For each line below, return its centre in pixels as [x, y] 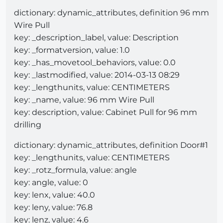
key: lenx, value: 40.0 [55, 195]
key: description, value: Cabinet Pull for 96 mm [106, 112]
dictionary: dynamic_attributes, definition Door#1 [111, 145]
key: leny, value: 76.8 [53, 207]
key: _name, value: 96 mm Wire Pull [84, 100]
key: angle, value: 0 [51, 182]
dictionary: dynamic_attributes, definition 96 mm [111, 12]
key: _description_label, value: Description [96, 37]
